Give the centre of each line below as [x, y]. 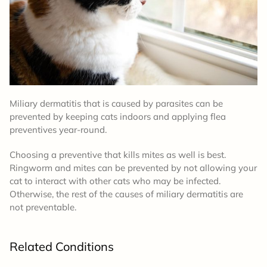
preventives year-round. [59, 129]
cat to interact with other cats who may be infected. [115, 181]
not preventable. [43, 207]
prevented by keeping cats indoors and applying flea [118, 116]
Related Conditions [63, 246]
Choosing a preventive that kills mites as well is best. [118, 154]
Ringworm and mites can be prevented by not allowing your [133, 167]
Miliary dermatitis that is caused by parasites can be [116, 103]
